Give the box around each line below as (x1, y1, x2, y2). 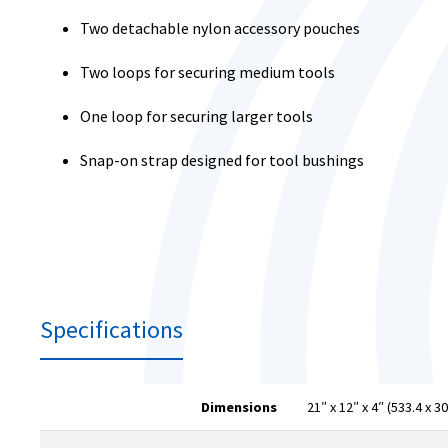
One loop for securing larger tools (80, 106, 313, 126)
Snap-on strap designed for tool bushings (80, 150, 364, 170)
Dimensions (201, 398, 277, 416)
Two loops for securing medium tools (80, 62, 335, 82)
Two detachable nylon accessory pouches (80, 18, 360, 38)
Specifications (40, 314, 183, 345)
